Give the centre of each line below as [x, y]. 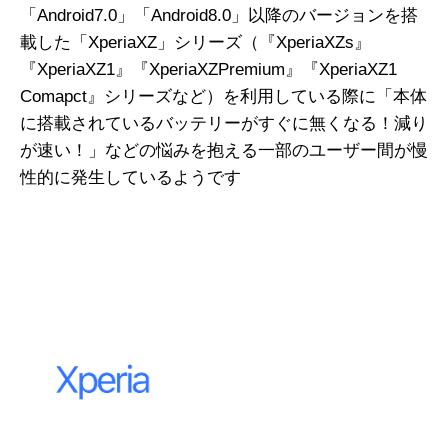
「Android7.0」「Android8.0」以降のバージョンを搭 [219, 15]
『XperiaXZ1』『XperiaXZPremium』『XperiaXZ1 [208, 69]
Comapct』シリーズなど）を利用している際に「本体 [223, 96]
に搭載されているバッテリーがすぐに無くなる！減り [224, 123]
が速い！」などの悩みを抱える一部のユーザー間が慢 [224, 150]
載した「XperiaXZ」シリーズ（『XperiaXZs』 [195, 42]
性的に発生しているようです [130, 177]
